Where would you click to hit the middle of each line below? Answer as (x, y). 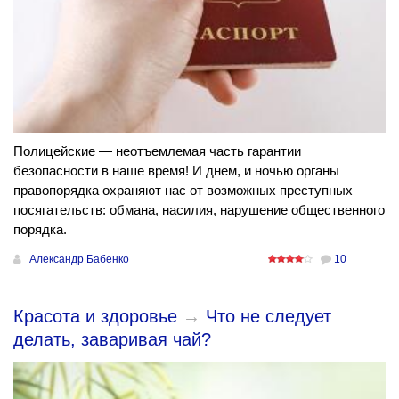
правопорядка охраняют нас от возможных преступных (183, 191)
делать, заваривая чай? (112, 340)
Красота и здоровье (95, 317)
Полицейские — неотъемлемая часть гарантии (157, 151)
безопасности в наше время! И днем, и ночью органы (176, 171)
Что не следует (269, 317)
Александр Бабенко (79, 260)
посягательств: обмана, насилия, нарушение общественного (199, 210)
